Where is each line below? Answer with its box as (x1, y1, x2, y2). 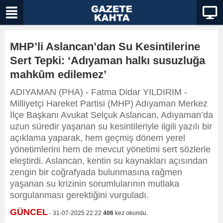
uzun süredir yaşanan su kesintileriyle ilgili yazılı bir (10, 121, 212, 131)
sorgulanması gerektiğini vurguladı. (10, 190, 149, 200)
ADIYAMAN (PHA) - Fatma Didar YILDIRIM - (10, 87, 187, 97)
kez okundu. (113, 210, 148, 217)
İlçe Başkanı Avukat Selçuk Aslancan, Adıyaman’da (10, 110, 213, 120)
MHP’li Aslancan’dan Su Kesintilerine (10, 40, 200, 53)
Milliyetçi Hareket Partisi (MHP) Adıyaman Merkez (10, 99, 208, 109)
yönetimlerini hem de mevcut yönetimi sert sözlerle (10, 144, 211, 154)
